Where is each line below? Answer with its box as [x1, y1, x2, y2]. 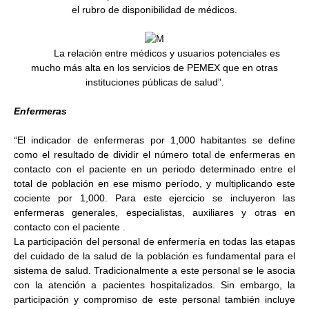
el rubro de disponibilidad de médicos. [72, 4, 237, 15]
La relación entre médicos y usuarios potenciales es [29, 48, 280, 59]
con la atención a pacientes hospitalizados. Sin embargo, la [14, 279, 295, 290]
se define [252, 134, 295, 146]
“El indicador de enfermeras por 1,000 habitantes [14, 134, 247, 146]
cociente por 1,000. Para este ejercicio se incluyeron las [14, 192, 295, 203]
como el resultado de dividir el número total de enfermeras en [14, 149, 295, 160]
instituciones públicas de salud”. [85, 77, 224, 88]
